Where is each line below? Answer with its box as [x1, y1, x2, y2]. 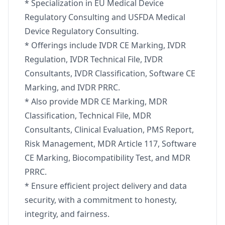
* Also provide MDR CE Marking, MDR [25, 96, 167, 107]
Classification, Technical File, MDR [25, 110, 151, 121]
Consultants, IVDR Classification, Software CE [25, 68, 195, 79]
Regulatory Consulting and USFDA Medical [25, 12, 185, 23]
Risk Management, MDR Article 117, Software [25, 138, 196, 149]
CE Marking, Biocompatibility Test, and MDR [25, 152, 190, 163]
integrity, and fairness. [25, 208, 109, 219]
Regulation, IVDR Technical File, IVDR [25, 54, 163, 65]
